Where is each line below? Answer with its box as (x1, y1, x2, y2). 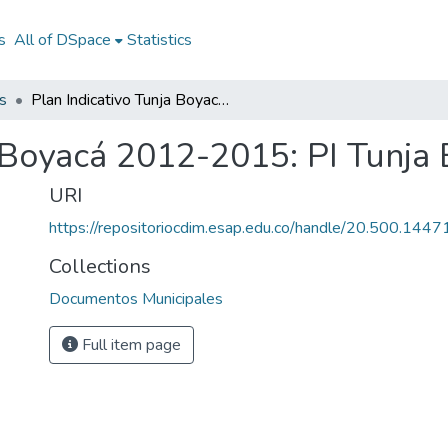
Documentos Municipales (49, 288, 223, 310)
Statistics (126, 29, 192, 51)
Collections (49, 253, 151, 280)
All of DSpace (13, 29, 111, 51)
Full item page (78, 334, 181, 356)
